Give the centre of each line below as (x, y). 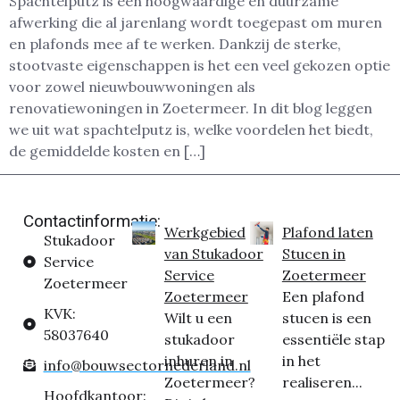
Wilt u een (198, 318)
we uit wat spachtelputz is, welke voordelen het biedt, (191, 129)
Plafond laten (327, 233)
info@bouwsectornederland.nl (147, 366)
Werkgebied (204, 233)
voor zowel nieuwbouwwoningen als (132, 86)
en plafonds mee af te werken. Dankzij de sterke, (175, 43)
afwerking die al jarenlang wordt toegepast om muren (196, 22)
